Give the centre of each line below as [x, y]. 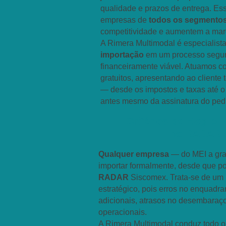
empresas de [125, 20]
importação [122, 55]
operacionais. [123, 212]
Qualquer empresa [134, 154]
